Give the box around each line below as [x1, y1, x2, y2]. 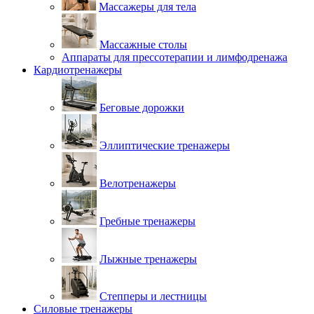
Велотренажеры [100, 177, 176, 189]
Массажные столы [100, 38, 187, 50]
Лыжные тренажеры [100, 252, 197, 265]
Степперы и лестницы [100, 289, 207, 302]
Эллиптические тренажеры [100, 139, 230, 151]
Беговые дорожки [100, 101, 184, 114]
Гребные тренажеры [100, 214, 196, 227]
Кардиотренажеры [34, 63, 122, 76]
